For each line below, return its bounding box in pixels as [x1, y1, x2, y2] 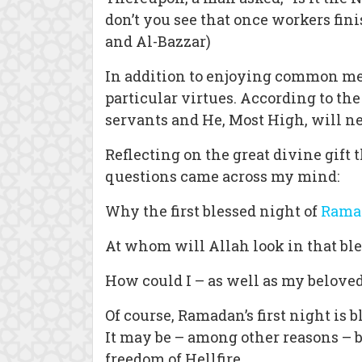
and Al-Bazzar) [105, 32, 211, 51]
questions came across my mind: [105, 166, 339, 186]
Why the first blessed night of [105, 201, 321, 221]
